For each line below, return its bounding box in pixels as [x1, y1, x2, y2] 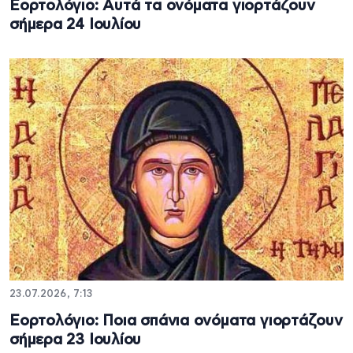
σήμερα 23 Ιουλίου [9, 333, 142, 348]
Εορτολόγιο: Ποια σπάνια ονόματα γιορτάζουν [9, 314, 343, 329]
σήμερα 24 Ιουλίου [9, 17, 142, 33]
